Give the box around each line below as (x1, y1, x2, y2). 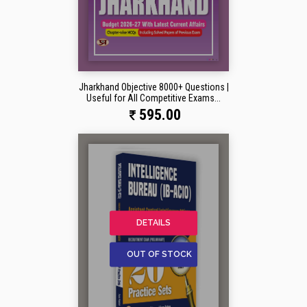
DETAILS (136, 218, 171, 228)
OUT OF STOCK (127, 249, 192, 260)
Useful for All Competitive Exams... (86, 93, 221, 104)
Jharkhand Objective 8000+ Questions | (78, 82, 229, 93)
